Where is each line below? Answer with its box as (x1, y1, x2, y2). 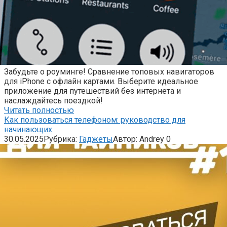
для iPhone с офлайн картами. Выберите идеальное (4, 76, 198, 86)
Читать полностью (4, 105, 74, 115)
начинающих (4, 124, 52, 134)
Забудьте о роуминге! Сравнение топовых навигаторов (4, 66, 214, 77)
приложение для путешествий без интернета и (4, 86, 181, 96)
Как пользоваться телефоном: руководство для (4, 115, 185, 125)
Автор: (113, 134, 137, 144)
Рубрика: (44, 134, 77, 144)
